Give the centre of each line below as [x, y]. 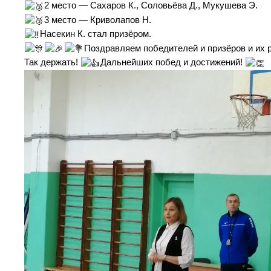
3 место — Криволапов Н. [98, 20]
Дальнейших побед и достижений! [173, 63]
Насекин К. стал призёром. [96, 34]
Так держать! [52, 63]
